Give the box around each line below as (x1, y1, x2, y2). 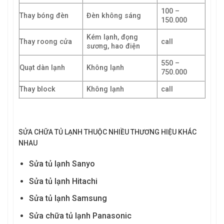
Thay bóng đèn (19, 11, 68, 20)
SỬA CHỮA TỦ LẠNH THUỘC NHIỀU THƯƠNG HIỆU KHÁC (18, 128, 196, 136)
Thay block (19, 84, 55, 93)
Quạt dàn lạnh (19, 63, 65, 72)
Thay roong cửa (19, 37, 72, 46)
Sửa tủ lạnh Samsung (28, 193, 107, 203)
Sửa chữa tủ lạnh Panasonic (28, 210, 131, 220)
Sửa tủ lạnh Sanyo (28, 159, 95, 169)
